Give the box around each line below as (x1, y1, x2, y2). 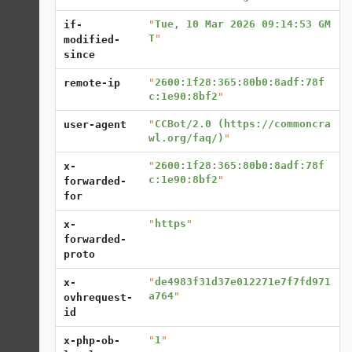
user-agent (64, 119, 126, 131)
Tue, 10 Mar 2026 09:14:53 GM (155, 18, 331, 31)
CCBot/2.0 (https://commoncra (155, 118, 331, 130)
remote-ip (64, 77, 120, 90)
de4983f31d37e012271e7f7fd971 (155, 276, 331, 288)
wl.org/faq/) (148, 132, 224, 145)
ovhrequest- (64, 291, 133, 304)
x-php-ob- (64, 335, 120, 347)
